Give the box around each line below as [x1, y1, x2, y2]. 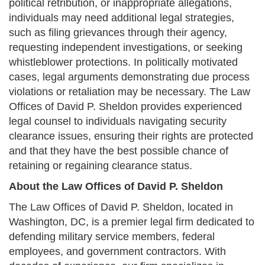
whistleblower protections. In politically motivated [9, 56, 238, 69]
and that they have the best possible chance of [9, 145, 228, 157]
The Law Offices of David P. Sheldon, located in [9, 201, 233, 214]
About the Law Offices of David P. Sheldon [9, 180, 223, 193]
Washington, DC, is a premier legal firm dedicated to [9, 216, 254, 228]
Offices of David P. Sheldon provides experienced [9, 101, 242, 113]
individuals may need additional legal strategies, [9, 12, 234, 24]
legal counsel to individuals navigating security [9, 115, 227, 128]
